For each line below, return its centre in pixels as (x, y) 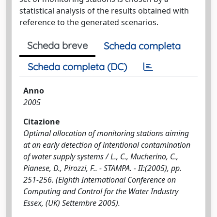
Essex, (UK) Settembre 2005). (72, 203)
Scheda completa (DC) (77, 67)
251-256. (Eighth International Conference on (100, 180)
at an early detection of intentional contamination (107, 145)
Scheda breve (57, 45)
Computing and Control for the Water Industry (101, 191)
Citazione (41, 122)
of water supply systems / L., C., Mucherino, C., (101, 156)
